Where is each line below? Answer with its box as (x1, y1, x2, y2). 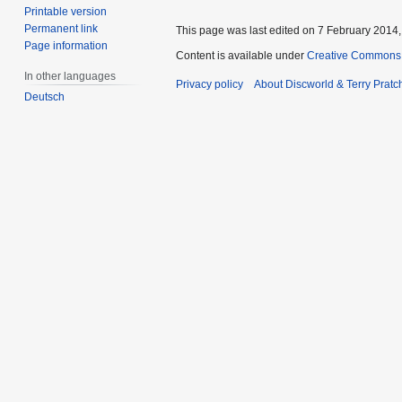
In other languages (24, 69, 117, 83)
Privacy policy (176, 78, 243, 92)
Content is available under (176, 49, 307, 63)
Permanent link (24, 22, 99, 35)
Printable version (24, 4, 108, 18)
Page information (24, 39, 109, 52)
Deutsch (24, 91, 66, 104)
